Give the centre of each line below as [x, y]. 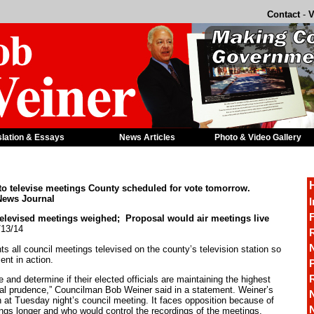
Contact [284, 14]
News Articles [147, 137]
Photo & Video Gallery [258, 137]
